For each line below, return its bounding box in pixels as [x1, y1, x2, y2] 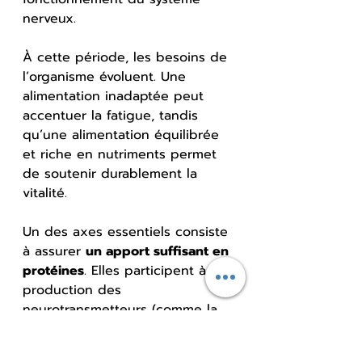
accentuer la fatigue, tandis [23, 105, 203, 125]
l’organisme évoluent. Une [23, 66, 191, 86]
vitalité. [23, 183, 67, 203]
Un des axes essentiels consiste [23, 221, 233, 242]
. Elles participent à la [84, 260, 226, 280]
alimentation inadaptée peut [23, 86, 208, 106]
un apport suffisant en [86, 241, 233, 261]
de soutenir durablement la [23, 163, 202, 183]
